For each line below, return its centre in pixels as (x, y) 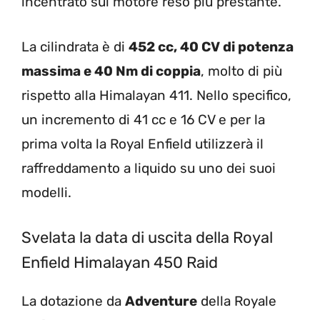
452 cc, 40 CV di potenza (211, 46)
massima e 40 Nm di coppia (111, 71)
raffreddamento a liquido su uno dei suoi (149, 168)
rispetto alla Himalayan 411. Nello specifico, (156, 95)
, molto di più (241, 71)
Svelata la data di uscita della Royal (147, 238)
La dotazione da (73, 301)
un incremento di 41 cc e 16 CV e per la (143, 119)
